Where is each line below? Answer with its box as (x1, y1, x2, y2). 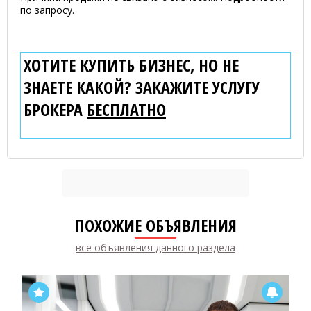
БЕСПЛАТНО (87, 98, 166, 121)
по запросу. (20, 3, 74, 17)
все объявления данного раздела (76, 241, 235, 254)
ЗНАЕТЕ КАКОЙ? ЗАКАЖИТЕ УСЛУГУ (24, 76, 260, 99)
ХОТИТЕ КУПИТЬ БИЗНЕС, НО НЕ (24, 53, 239, 76)
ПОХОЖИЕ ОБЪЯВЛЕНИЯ (74, 214, 237, 237)
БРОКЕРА (24, 98, 87, 121)
